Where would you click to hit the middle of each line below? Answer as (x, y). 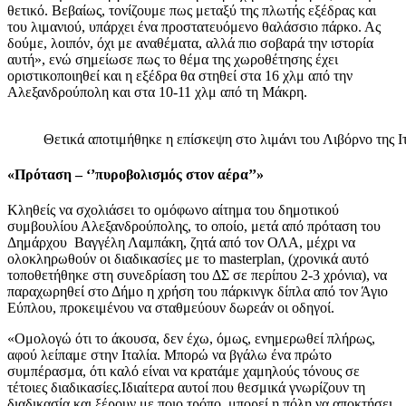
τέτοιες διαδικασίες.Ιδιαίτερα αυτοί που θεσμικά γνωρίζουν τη (186, 388)
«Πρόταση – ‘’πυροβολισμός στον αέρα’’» (135, 174)
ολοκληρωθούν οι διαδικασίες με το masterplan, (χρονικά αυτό (188, 259)
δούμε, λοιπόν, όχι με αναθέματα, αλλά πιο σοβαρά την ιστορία (190, 43)
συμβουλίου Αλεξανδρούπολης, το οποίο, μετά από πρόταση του (194, 227)
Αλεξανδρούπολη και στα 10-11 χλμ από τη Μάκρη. (157, 92)
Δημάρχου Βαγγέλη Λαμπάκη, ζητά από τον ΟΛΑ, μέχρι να (181, 243)
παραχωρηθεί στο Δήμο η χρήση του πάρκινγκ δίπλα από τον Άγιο (198, 292)
